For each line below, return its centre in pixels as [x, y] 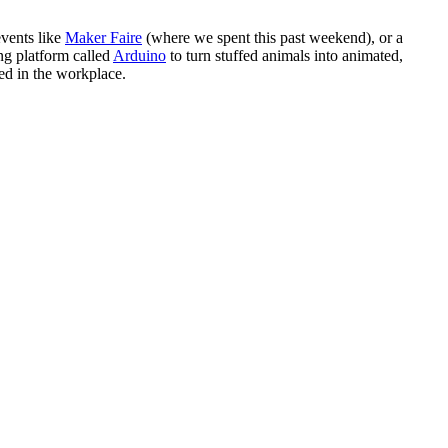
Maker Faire [103, 37]
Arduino [139, 55]
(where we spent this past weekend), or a [272, 37]
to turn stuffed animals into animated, [284, 55]
